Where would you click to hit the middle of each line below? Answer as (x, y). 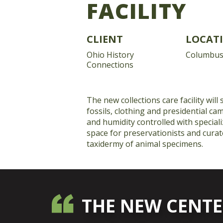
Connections (110, 65)
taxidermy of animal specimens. (145, 144)
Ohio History (110, 55)
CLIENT (105, 39)
